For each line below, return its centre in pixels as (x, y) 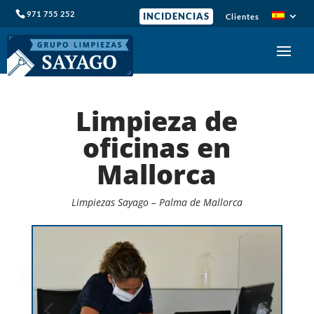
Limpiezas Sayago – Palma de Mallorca (157, 202)
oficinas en (157, 147)
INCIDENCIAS (176, 16)
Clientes (242, 16)
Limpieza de (157, 121)
